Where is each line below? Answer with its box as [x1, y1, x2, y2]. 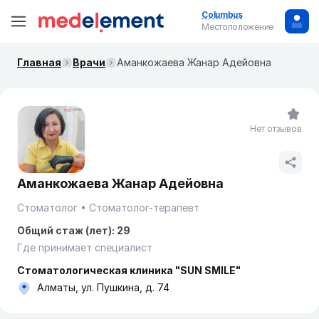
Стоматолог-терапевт [89, 202, 199, 214]
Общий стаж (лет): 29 [17, 224, 130, 236]
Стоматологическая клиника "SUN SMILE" [17, 264, 241, 276]
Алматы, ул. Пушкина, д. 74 [37, 281, 169, 293]
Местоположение [202, 21, 273, 32]
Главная [17, 56, 61, 68]
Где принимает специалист [17, 241, 152, 253]
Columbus [202, 9, 243, 20]
